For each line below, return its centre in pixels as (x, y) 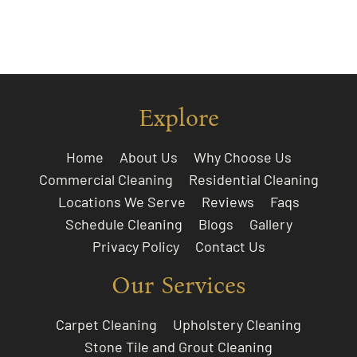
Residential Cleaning (253, 180)
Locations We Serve (122, 202)
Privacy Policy (135, 247)
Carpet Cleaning (106, 325)
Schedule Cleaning (124, 224)
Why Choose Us (242, 157)
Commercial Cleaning (106, 180)
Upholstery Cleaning (237, 325)
